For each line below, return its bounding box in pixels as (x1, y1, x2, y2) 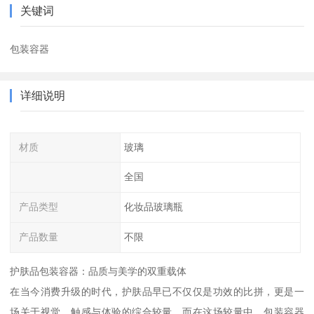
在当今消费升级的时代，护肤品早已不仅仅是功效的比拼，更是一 (10, 285, 304, 297)
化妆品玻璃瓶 (123, 201, 183, 213)
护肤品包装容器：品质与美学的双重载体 (10, 265, 187, 277)
